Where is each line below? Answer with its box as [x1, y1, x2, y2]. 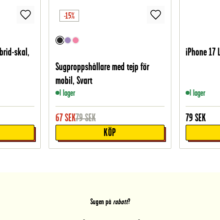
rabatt [111, 197, 128, 206]
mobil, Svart [55, 75, 92, 86]
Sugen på [90, 197, 111, 206]
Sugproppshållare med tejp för [55, 61, 149, 73]
